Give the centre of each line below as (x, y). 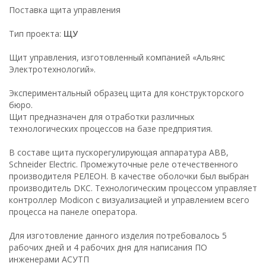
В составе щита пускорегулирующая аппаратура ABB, (119, 152)
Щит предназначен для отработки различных (102, 116)
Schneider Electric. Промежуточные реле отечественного (123, 164)
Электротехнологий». (52, 69)
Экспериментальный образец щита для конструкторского (126, 93)
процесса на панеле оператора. (73, 211)
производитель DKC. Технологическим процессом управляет (133, 188)
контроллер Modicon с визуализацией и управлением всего (129, 199)
